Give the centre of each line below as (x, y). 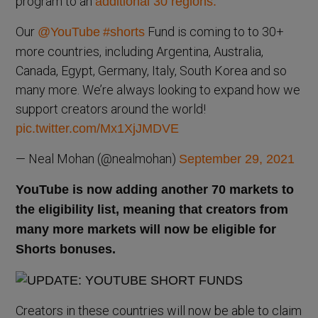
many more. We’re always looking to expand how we (158, 89)
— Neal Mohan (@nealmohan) (98, 158)
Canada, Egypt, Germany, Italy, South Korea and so (152, 70)
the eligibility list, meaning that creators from (152, 209)
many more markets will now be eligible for (146, 229)
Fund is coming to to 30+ (215, 31)
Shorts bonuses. (66, 249)
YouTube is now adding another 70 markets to (155, 189)
